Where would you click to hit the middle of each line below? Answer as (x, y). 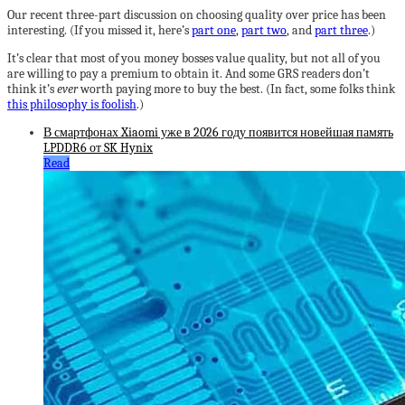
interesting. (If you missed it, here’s (99, 30)
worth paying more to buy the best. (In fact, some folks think (236, 89)
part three (341, 30)
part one (214, 30)
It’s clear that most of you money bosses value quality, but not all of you (194, 58)
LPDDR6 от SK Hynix (98, 148)
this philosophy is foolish (72, 104)
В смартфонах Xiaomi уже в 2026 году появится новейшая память (218, 132)
